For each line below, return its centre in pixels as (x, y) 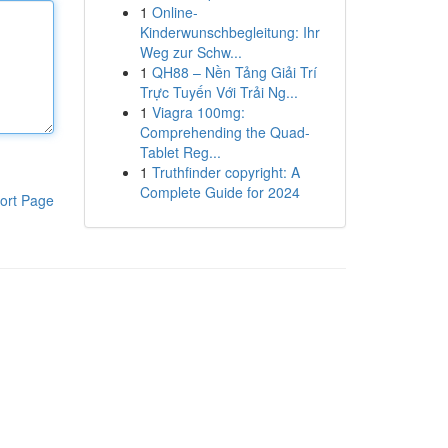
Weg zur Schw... (190, 52)
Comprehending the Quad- (224, 132)
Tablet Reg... (180, 152)
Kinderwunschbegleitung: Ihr (229, 32)
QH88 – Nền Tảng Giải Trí (234, 72)
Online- (174, 12)
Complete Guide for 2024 (219, 192)
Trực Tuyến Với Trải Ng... (218, 92)
